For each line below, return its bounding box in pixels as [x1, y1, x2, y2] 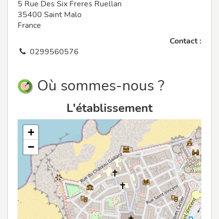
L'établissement [66, 100, 153, 116]
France [18, 20, 41, 31]
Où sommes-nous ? [33, 76, 164, 96]
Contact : [170, 36, 201, 47]
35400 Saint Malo [18, 9, 82, 21]
